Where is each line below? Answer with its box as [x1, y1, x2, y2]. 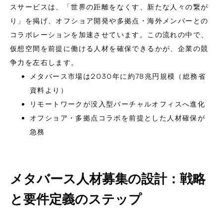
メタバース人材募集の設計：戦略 [10, 170, 206, 186]
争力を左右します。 [10, 58, 79, 66]
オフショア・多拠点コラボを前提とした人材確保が [30, 113, 206, 122]
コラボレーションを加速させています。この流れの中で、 [10, 30, 209, 39]
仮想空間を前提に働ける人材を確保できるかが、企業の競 [10, 44, 209, 53]
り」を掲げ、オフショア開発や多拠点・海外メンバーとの [10, 16, 209, 25]
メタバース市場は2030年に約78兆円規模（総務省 [30, 72, 206, 80]
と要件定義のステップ [10, 191, 142, 207]
